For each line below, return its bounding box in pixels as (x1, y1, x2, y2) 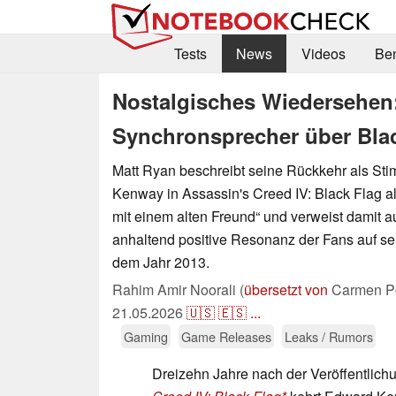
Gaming (124, 326, 168, 346)
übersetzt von (244, 278, 328, 300)
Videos (301, 43, 346, 65)
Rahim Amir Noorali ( (112, 278, 244, 300)
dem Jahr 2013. (112, 251, 209, 272)
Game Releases (181, 326, 271, 346)
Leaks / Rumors (285, 326, 373, 346)
